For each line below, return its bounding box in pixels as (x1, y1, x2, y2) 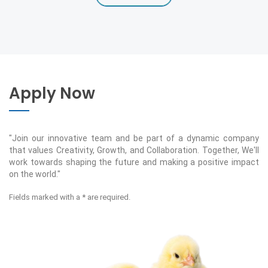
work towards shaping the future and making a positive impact (9, 157, 259, 167)
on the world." (9, 169, 60, 179)
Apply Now (9, 83, 95, 104)
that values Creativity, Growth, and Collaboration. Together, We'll (9, 145, 259, 155)
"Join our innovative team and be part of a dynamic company (9, 133, 259, 143)
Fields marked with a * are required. (9, 193, 130, 202)
